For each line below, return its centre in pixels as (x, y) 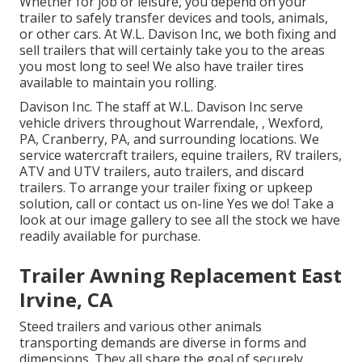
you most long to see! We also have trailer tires (162, 67)
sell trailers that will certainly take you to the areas (172, 51)
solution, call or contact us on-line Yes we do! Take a (177, 204)
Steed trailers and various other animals (141, 327)
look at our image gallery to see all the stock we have (180, 220)
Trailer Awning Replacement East (181, 276)
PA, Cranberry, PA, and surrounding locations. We (169, 139)
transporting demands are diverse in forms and (163, 343)
